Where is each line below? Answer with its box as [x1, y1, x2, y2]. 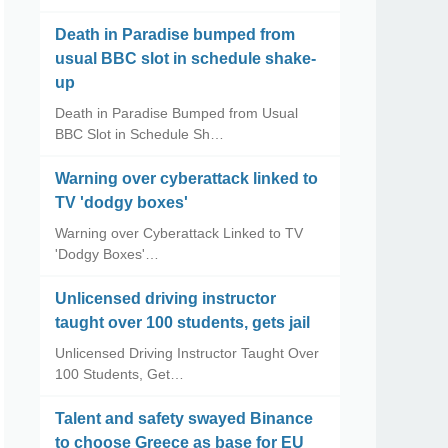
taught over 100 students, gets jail [55, 314, 310, 331]
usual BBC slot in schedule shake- [55, 50, 316, 67]
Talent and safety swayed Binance [55, 410, 313, 427]
